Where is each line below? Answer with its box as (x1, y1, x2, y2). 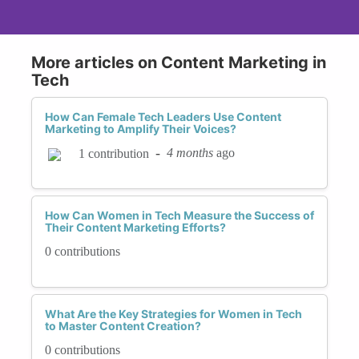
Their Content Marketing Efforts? (45, 220, 226, 234)
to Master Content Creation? (45, 318, 201, 333)
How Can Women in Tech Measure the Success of (45, 208, 314, 222)
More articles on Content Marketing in (31, 52, 326, 72)
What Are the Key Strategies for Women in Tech (45, 306, 302, 321)
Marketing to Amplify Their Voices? (45, 121, 236, 135)
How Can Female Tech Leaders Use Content (45, 109, 281, 123)
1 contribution (79, 146, 149, 160)
